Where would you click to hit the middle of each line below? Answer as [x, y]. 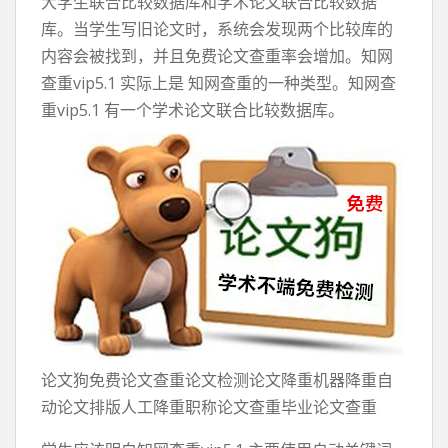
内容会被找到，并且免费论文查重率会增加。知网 [217, 56]
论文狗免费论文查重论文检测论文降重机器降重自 [217, 380]
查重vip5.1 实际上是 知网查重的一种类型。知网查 [218, 83]
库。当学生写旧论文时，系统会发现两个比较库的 [217, 29]
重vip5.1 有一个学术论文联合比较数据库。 [192, 110]
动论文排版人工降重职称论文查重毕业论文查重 [209, 407]
